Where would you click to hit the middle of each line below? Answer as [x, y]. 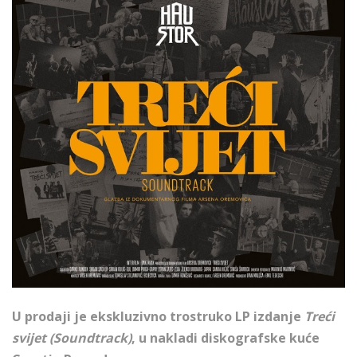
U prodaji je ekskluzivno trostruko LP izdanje [158, 316]
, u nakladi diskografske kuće [226, 338]
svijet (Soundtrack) [72, 338]
